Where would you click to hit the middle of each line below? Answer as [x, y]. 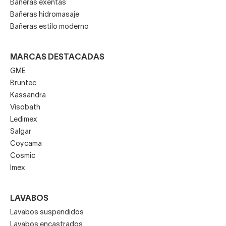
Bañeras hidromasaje [45, 15]
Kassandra [28, 95]
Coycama [26, 144]
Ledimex [24, 120]
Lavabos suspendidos [47, 212]
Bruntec [23, 83]
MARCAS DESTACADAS [57, 57]
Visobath [25, 107]
